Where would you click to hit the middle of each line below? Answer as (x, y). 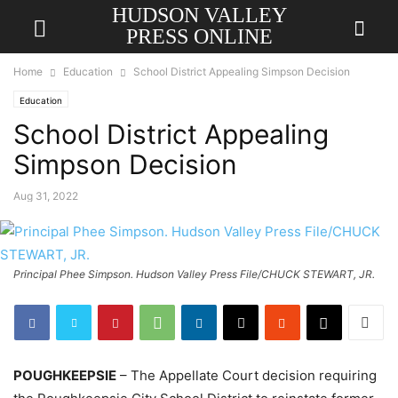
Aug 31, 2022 (46, 196)
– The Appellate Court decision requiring (247, 375)
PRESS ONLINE (199, 36)
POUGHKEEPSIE (65, 375)
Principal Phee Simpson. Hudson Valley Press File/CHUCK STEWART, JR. (194, 274)
